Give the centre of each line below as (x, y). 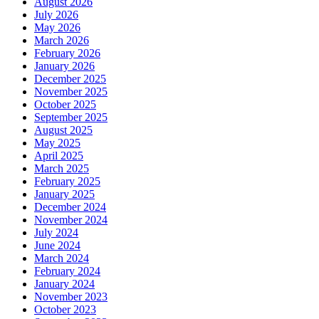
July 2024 (56, 233)
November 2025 (71, 92)
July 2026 (56, 15)
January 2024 (64, 284)
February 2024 (67, 271)
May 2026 (57, 28)
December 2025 (70, 79)
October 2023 (65, 310)
